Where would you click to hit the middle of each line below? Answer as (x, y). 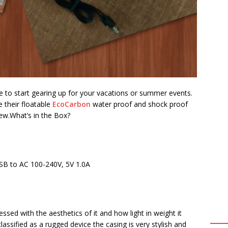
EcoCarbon (72, 104)
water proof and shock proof (139, 104)
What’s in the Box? (40, 115)
